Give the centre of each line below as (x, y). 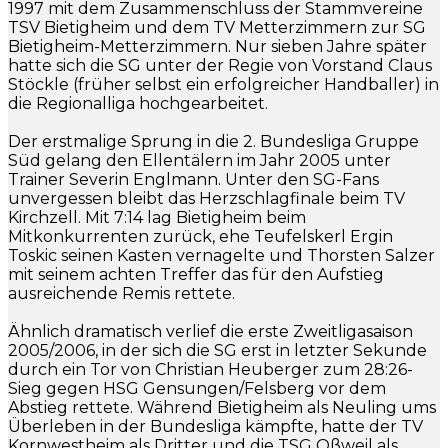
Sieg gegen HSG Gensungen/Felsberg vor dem (197, 388)
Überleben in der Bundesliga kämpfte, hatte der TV (215, 426)
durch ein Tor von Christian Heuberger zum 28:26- (210, 369)
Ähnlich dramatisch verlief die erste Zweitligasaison (210, 331)
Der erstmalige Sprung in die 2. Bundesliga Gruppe (213, 141)
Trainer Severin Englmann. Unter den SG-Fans (193, 179)
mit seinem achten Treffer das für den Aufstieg (196, 274)
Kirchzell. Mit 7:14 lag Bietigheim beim (157, 217)
